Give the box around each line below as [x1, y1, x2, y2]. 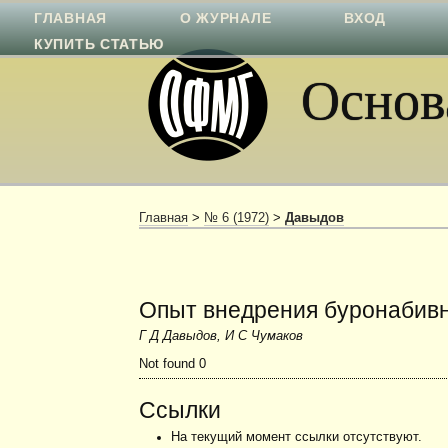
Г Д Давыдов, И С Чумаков [139, 329, 304, 344]
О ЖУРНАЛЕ [179, 10, 272, 26]
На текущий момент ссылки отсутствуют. [170, 429, 422, 444]
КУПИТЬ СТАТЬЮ [34, 36, 165, 52]
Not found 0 [139, 357, 207, 372]
